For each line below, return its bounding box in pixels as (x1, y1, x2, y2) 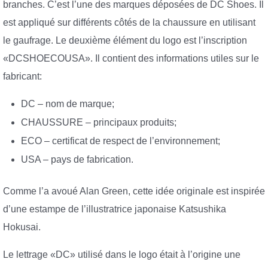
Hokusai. (3, 222, 41, 233)
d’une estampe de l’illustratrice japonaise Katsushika (3, 204, 226, 215)
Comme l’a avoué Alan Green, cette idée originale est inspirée (3, 186, 265, 197)
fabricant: (3, 71, 42, 81)
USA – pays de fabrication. (21, 154, 133, 165)
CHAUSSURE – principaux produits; (21, 117, 176, 128)
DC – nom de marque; (21, 99, 114, 109)
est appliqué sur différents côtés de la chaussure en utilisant (3, 17, 255, 28)
